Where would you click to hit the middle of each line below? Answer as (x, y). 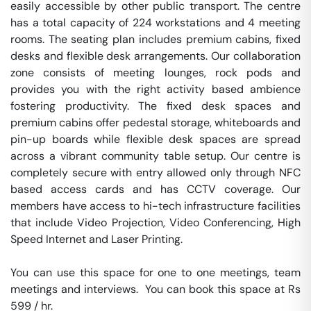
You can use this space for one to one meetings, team (155, 272)
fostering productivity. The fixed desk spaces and (155, 106)
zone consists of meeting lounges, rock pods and (155, 73)
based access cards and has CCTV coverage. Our (155, 189)
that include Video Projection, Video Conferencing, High (155, 222)
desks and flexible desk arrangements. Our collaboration (155, 56)
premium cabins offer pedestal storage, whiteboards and (155, 123)
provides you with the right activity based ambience (155, 89)
